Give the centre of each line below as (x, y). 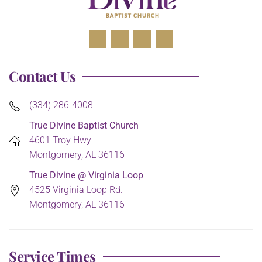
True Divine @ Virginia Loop (86, 175)
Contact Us (42, 76)
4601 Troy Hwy (60, 140)
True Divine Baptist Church (84, 126)
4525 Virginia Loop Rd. (76, 190)
